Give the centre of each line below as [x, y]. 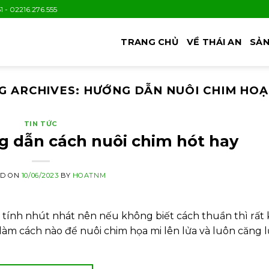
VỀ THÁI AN [214, 42]
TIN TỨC [41, 124]
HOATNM [89, 175]
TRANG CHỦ [150, 42]
